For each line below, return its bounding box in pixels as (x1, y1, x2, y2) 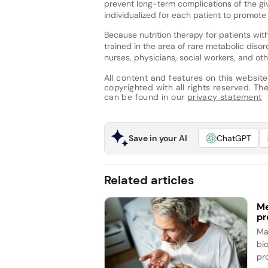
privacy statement (187, 92, 262, 103)
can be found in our (103, 92, 187, 103)
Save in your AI (128, 132, 187, 144)
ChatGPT (216, 132, 251, 144)
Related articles (103, 172, 194, 188)
